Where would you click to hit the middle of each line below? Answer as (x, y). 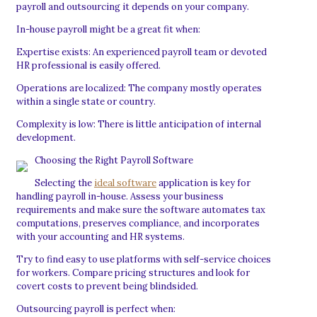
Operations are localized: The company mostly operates (139, 88)
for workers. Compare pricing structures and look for (133, 272)
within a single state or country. (86, 101)
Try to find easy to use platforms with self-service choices (144, 259)
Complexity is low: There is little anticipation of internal (139, 124)
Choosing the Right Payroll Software (114, 160)
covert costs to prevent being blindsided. (107, 286)
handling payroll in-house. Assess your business (120, 196)
